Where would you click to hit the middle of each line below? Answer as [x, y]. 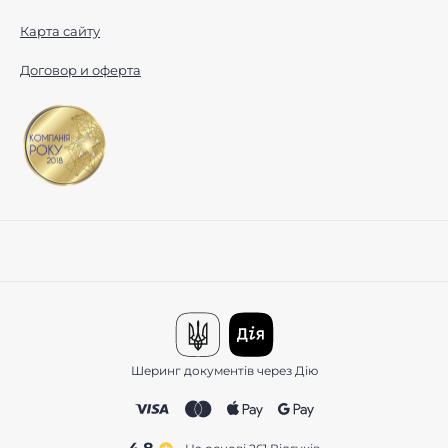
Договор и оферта [80, 70]
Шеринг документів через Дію [224, 371]
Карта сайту [60, 31]
